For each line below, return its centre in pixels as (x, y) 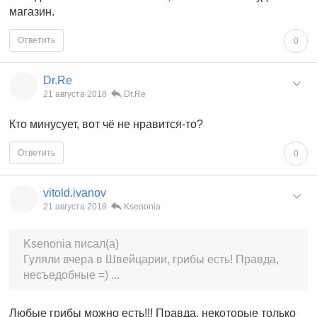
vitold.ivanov (75, 192)
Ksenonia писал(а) (71, 243)
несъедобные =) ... (71, 275)
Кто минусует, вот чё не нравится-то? (106, 124)
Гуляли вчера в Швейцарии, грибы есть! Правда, (151, 259)
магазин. (32, 11)
